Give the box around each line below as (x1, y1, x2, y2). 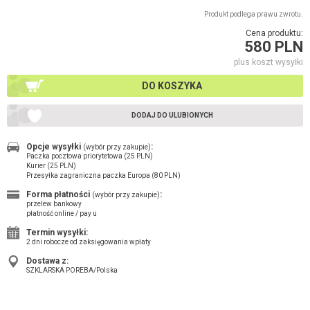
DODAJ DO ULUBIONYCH (131, 111, 213, 119)
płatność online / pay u (26, 209, 97, 217)
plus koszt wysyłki (234, 57, 303, 67)
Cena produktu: (246, 28, 303, 38)
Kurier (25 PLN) (26, 161, 76, 170)
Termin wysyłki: (26, 227, 88, 237)
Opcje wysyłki (26, 141, 83, 152)
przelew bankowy (26, 199, 82, 208)
